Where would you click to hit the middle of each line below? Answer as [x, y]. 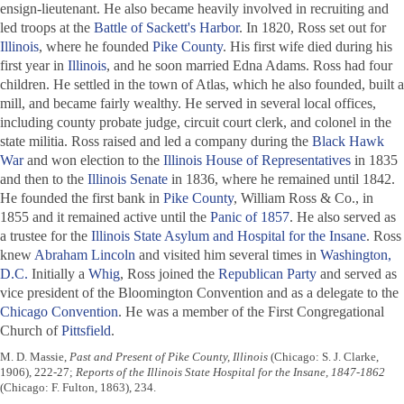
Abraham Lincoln [85, 255]
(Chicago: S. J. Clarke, [323, 357]
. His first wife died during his [308, 47]
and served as [357, 274]
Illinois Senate [128, 179]
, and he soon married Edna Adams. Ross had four [249, 66]
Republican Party [267, 274]
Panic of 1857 [250, 217]
